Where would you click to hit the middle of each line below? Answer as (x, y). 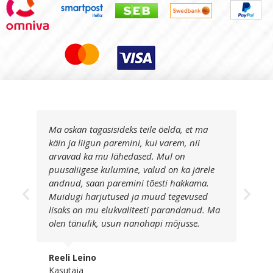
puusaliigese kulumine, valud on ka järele (132, 170)
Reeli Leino (73, 258)
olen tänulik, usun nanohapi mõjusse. (124, 223)
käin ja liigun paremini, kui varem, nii (124, 143)
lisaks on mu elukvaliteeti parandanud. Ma (134, 210)
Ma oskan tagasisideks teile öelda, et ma (128, 129)
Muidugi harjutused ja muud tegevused (128, 197)
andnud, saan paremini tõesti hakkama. (129, 183)
